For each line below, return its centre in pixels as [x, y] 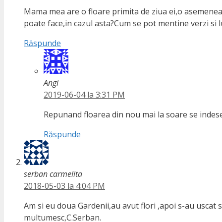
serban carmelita [53, 174]
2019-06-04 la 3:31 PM [84, 95]
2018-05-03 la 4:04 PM [64, 186]
